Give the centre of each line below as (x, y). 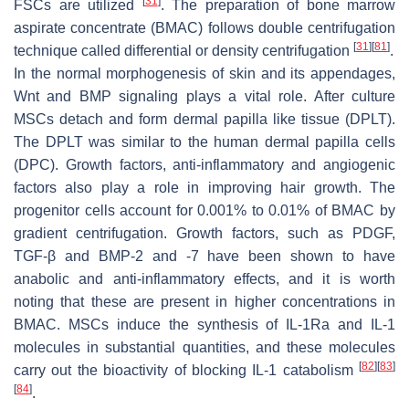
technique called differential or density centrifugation (184, 51)
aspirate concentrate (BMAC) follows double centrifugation (204, 28)
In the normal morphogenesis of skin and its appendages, (204, 74)
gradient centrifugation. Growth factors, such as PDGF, (204, 234)
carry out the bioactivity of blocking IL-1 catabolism (186, 371)
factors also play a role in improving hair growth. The (204, 188)
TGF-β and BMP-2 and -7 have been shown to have (204, 257)
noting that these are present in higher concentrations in (204, 302)
